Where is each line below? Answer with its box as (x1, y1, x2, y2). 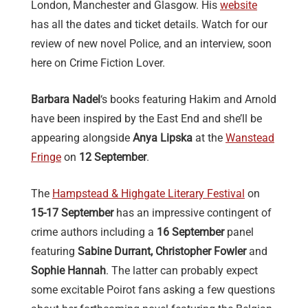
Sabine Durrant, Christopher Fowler (78, 245, 246, 258)
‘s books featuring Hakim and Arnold (100, 93, 276, 107)
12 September (79, 151, 146, 164)
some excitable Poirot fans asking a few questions (31, 283, 275, 297)
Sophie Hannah (31, 264, 106, 278)
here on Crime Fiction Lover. (31, 56, 165, 70)
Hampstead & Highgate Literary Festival (52, 187, 245, 201)
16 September (157, 225, 224, 239)
